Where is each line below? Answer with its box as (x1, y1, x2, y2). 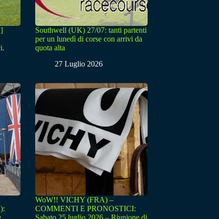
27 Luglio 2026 (55, 60, 103, 68)
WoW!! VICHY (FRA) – (35, 196, 113, 204)
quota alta (35, 44, 65, 52)
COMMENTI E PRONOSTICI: (35, 204, 136, 213)
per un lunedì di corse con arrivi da (35, 35, 142, 44)
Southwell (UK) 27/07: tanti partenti (35, 26, 147, 35)
